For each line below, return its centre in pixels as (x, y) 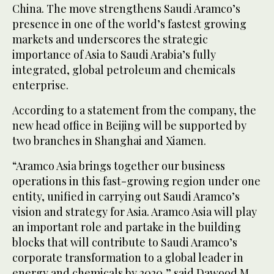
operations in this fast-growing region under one (136, 181)
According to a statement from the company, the (134, 110)
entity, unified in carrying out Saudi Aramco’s (126, 197)
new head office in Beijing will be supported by (129, 126)
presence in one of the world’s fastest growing (129, 24)
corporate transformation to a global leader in (128, 258)
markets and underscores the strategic (110, 39)
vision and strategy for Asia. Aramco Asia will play (135, 212)
